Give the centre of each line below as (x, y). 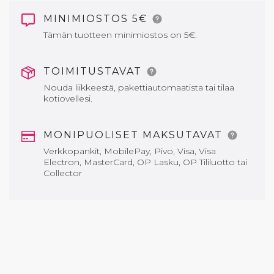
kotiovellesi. (69, 99)
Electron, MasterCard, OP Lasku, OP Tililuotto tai (145, 162)
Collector (63, 173)
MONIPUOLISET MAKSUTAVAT (135, 135)
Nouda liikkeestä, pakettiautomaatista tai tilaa (139, 88)
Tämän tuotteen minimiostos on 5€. (121, 35)
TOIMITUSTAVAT (94, 72)
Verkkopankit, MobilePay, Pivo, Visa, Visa (130, 151)
